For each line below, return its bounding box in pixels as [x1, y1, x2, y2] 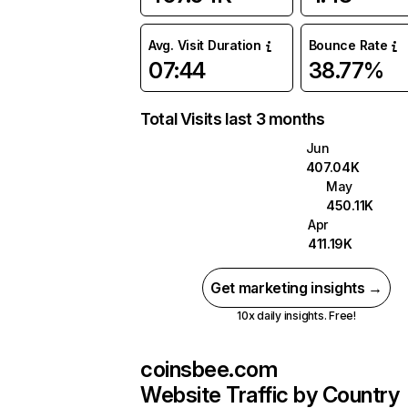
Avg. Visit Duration [148, 37, 261, 53]
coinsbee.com [140, 356, 278, 382]
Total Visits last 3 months [140, 109, 325, 128]
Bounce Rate [308, 37, 388, 53]
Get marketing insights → [209, 279, 383, 297]
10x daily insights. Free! [236, 309, 356, 322]
